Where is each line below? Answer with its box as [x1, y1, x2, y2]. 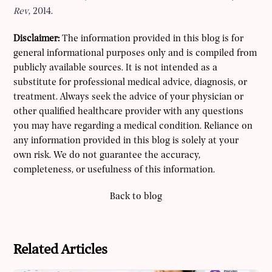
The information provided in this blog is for [59, 33, 244, 44]
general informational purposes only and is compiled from [13, 48, 257, 58]
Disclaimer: [13, 33, 60, 44]
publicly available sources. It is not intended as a [13, 63, 218, 73]
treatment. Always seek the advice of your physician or [13, 92, 244, 102]
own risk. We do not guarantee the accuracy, [13, 150, 201, 160]
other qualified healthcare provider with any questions [13, 106, 244, 117]
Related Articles [13, 242, 108, 257]
